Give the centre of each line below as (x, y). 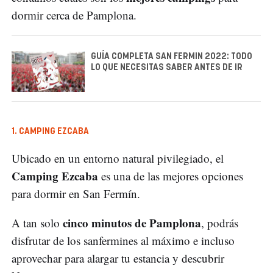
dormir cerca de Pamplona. (74, 15)
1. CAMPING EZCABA (50, 132)
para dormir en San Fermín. (76, 194)
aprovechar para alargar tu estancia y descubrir (118, 258)
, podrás (220, 223)
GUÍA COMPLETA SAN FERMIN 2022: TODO (172, 56)
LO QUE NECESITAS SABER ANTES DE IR (167, 67)
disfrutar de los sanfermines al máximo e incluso (123, 241)
